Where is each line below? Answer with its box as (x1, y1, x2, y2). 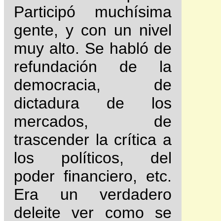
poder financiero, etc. (14, 167, 172, 185)
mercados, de (14, 112, 172, 131)
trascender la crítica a (14, 131, 172, 149)
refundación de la (14, 58, 172, 76)
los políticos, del (14, 149, 172, 167)
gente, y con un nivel (14, 21, 172, 39)
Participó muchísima (14, 3, 172, 21)
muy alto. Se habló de (14, 39, 172, 58)
